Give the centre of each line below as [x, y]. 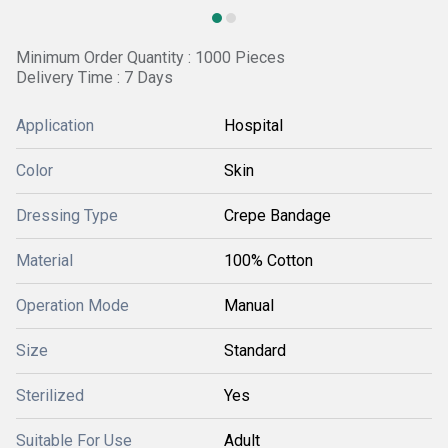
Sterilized [50, 395]
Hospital [253, 125]
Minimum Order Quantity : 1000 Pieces [150, 57]
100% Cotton [268, 260]
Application [55, 125]
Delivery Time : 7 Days [94, 77]
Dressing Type [67, 215]
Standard [255, 350]
